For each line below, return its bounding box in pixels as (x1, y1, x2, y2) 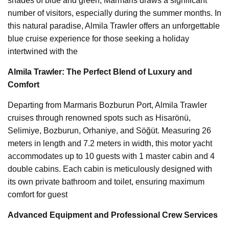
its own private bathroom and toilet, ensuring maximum (8, 177, 204, 186)
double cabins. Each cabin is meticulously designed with (8, 164, 212, 173)
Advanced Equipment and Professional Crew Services (8, 210, 218, 219)
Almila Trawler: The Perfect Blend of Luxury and (8, 67, 192, 76)
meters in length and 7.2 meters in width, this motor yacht (8, 139, 212, 148)
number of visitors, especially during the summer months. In (8, 8, 221, 17)
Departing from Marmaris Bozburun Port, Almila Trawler (8, 100, 207, 109)
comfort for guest (8, 190, 67, 199)
